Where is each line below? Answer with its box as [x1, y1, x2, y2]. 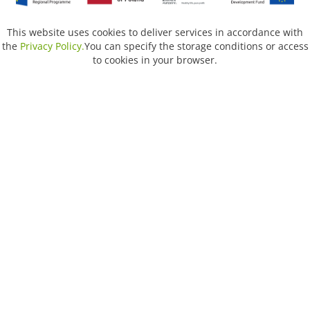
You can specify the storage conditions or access [84, 39, 309, 53]
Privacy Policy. [19, 39, 84, 53]
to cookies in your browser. [93, 53, 217, 67]
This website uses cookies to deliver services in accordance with [7, 26, 303, 39]
